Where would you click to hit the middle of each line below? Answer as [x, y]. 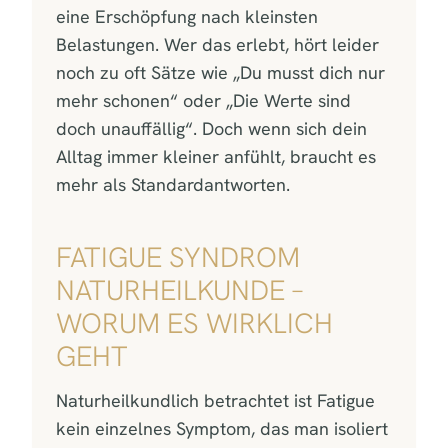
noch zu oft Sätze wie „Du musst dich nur [220, 72]
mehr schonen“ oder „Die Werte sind [203, 100]
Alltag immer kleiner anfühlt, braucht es [216, 156]
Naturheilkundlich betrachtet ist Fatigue [215, 400]
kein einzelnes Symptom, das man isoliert [222, 428]
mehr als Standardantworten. [173, 184]
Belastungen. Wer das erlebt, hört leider [217, 44]
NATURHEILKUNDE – [179, 289]
